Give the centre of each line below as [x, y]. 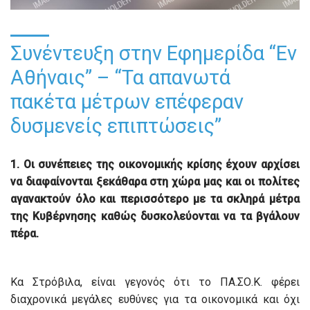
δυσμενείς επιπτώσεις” [116, 126]
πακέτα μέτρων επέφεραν [127, 102]
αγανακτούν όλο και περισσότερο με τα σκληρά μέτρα [155, 199]
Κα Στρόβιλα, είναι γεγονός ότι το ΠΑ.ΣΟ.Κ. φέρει [155, 282]
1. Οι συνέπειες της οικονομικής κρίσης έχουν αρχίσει [155, 165]
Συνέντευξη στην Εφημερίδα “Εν [154, 54]
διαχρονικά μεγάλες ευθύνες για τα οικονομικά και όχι [155, 300]
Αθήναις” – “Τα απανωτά [120, 78]
